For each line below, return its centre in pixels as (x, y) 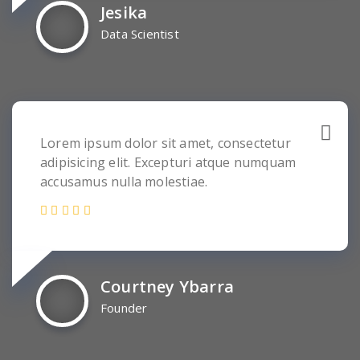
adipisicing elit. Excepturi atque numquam (168, 162)
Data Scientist (140, 34)
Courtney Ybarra (167, 286)
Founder (124, 308)
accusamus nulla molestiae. (124, 182)
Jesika (124, 12)
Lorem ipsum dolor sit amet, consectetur (166, 143)
